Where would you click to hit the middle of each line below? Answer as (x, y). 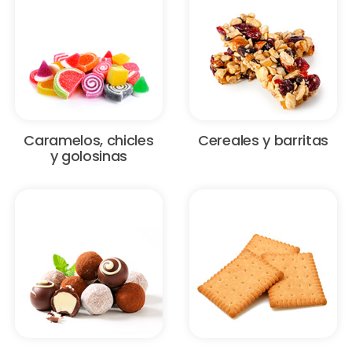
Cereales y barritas (264, 141)
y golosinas (89, 156)
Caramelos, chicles (89, 141)
